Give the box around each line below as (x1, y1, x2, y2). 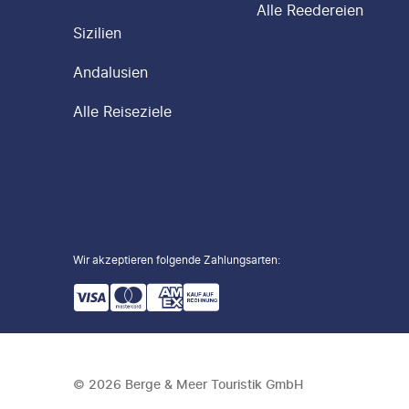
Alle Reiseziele (73, 102, 172, 121)
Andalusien (73, 63, 148, 81)
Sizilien (73, 24, 121, 42)
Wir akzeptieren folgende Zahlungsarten (73, 253, 278, 267)
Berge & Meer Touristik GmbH (125, 376, 303, 392)
